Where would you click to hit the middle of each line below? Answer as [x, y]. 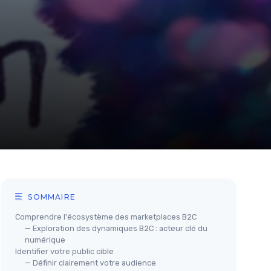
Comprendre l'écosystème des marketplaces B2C [106, 217]
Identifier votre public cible [64, 251]
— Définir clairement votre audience [90, 263]
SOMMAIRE [51, 197]
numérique [45, 240]
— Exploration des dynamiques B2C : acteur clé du [116, 228]
